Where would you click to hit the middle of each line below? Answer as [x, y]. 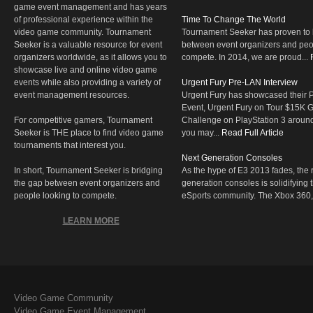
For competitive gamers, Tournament [83, 121]
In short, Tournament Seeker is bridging [88, 171]
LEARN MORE [91, 221]
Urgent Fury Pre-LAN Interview [240, 83]
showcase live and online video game [86, 70]
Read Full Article [253, 133]
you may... [202, 133]
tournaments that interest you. [70, 146]
